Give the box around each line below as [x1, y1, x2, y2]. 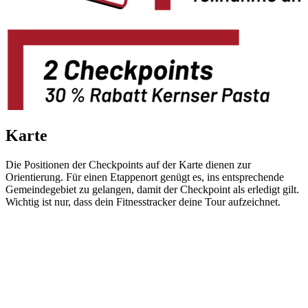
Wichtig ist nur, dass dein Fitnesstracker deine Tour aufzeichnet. [5, 195, 280, 208]
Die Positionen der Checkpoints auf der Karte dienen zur [5, 158, 251, 170]
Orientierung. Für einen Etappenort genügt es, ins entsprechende [5, 170, 284, 183]
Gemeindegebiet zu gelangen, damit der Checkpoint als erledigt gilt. [5, 183, 299, 195]
